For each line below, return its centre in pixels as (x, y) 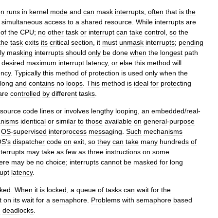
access (55, 22)
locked (57, 190)
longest (171, 53)
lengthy (102, 111)
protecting (176, 83)
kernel (39, 12)
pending (191, 42)
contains (42, 83)
